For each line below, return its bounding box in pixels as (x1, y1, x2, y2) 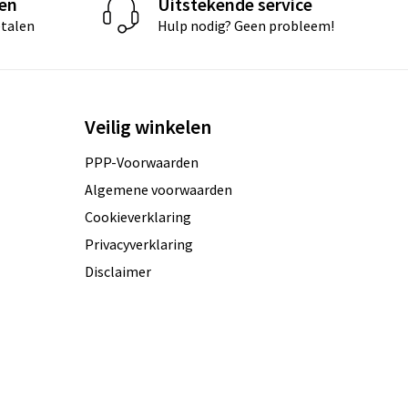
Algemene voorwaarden (85, 179, 233, 199)
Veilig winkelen (85, 113, 212, 139)
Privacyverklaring (85, 234, 194, 253)
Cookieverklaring (85, 207, 192, 226)
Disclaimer (85, 261, 152, 280)
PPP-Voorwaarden (85, 152, 199, 171)
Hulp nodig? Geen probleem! (157, 16, 334, 36)
